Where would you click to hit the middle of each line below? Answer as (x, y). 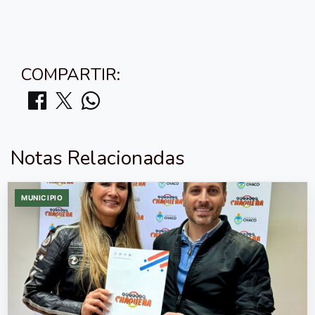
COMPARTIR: (71, 75)
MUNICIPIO (42, 198)
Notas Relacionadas (98, 158)
